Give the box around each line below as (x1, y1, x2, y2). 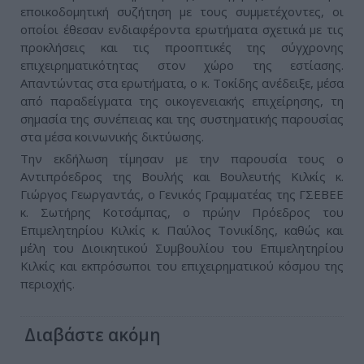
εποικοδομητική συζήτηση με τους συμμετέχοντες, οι (20, 3, 344, 20)
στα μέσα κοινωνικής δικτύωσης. (20, 128, 204, 145)
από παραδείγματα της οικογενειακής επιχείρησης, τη (20, 93, 344, 110)
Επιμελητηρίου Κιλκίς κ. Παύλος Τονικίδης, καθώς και (20, 222, 344, 239)
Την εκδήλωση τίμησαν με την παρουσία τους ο (20, 150, 344, 167)
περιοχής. (20, 275, 75, 292)
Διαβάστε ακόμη (24, 323, 161, 347)
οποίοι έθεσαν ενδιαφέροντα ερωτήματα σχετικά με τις (20, 21, 344, 38)
